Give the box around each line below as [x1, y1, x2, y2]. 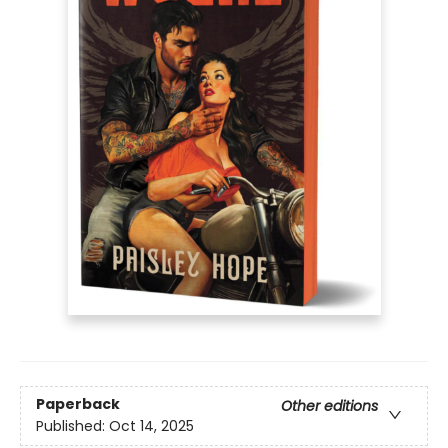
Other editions [281, 396, 378, 417]
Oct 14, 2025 [109, 416, 194, 437]
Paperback [36, 394, 120, 415]
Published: [36, 416, 109, 437]
